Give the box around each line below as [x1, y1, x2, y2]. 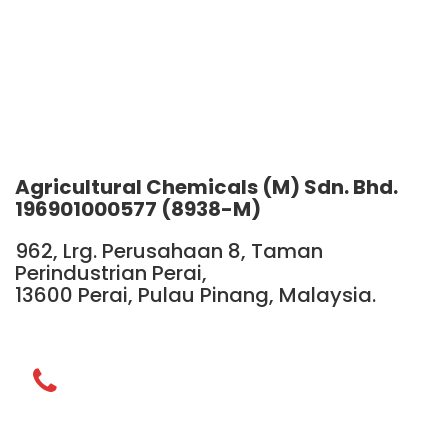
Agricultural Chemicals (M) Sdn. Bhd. [15, 172, 398, 201]
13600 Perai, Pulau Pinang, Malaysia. [15, 280, 376, 309]
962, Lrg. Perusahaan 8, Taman [15, 236, 323, 265]
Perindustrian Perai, [15, 258, 207, 287]
